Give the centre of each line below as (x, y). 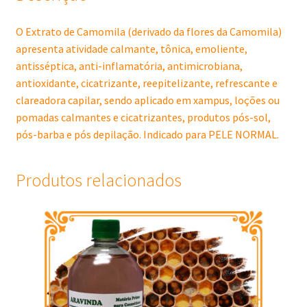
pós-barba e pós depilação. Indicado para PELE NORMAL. (147, 135)
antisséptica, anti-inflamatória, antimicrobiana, (129, 66)
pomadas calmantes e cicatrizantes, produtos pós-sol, (143, 118)
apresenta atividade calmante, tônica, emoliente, (131, 49)
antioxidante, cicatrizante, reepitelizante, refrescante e (146, 83)
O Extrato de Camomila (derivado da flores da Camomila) (148, 32)
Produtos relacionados (98, 180)
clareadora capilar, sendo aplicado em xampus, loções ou (147, 100)
